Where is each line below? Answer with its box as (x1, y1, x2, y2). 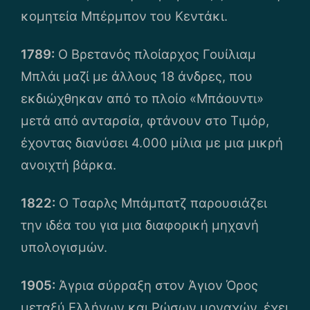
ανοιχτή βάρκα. (21, 156, 116, 172)
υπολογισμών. (21, 239, 107, 255)
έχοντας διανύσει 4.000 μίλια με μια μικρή (21, 134, 283, 150)
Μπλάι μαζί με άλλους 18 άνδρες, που (21, 68, 253, 84)
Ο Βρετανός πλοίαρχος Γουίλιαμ (55, 46, 256, 62)
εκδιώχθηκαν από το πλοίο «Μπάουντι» (21, 90, 264, 106)
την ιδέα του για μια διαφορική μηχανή (21, 217, 259, 233)
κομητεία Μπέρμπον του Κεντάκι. (21, 8, 228, 24)
